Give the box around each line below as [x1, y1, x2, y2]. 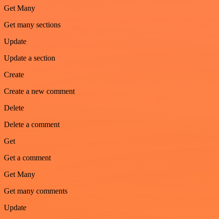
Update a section [4, 54, 55, 63]
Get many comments [4, 187, 67, 196]
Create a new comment [4, 87, 75, 96]
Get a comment [4, 153, 51, 162]
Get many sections [4, 21, 61, 29]
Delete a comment [4, 120, 60, 129]
